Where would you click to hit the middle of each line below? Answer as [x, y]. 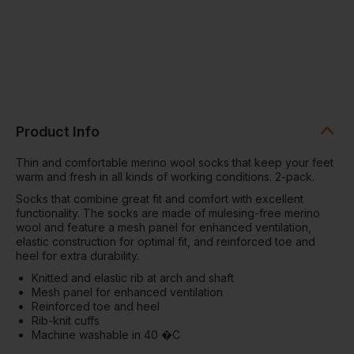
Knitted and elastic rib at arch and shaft [133, 277]
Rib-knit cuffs [66, 320]
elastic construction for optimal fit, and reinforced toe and [166, 241]
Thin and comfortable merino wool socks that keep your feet [175, 162]
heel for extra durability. [77, 255]
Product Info [58, 131]
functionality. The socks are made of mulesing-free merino [168, 213]
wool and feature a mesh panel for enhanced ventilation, [164, 227]
